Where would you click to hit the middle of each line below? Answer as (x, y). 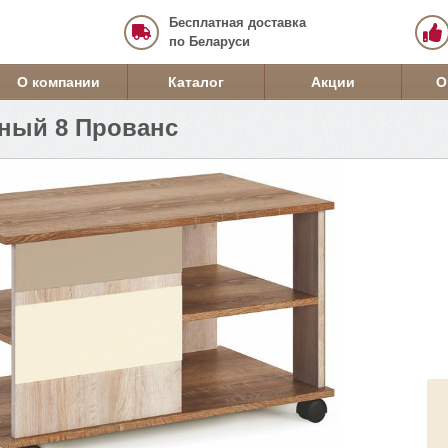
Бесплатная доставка (237, 22)
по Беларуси (209, 41)
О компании (58, 82)
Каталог (195, 82)
